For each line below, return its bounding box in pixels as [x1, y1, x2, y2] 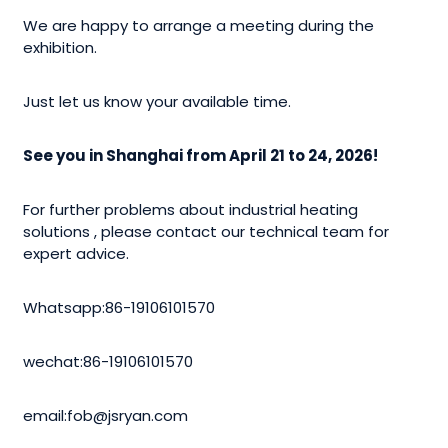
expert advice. [23, 242, 130, 264]
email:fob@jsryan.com [23, 404, 189, 426]
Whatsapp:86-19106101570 [23, 296, 216, 318]
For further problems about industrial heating [23, 198, 359, 220]
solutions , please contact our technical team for [23, 220, 390, 242]
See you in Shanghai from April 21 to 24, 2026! [23, 144, 379, 166]
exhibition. [23, 36, 98, 58]
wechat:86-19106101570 [23, 350, 194, 372]
